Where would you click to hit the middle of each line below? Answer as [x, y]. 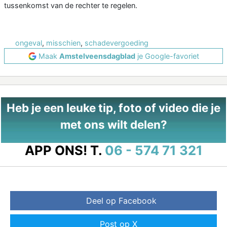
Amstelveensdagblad [97, 56]
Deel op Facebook [121, 201]
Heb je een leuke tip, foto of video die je [113, 108]
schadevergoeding [117, 43]
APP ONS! [56, 150]
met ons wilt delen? [113, 125]
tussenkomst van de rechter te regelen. [71, 6]
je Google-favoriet [167, 56]
